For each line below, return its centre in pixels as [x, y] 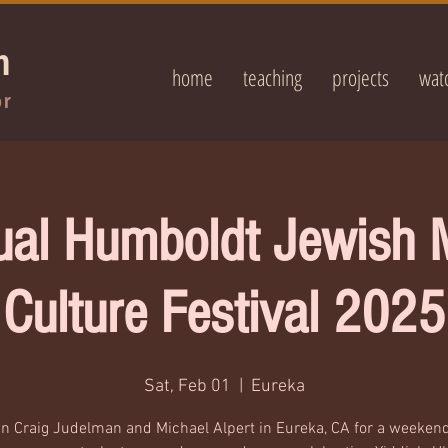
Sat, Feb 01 [187, 386]
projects [360, 77]
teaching [272, 77]
